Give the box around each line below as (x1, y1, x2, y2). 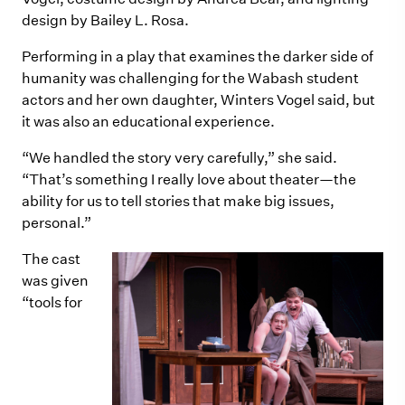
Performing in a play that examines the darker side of (22, 48, 373, 65)
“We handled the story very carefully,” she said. (22, 149, 337, 166)
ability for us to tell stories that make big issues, (22, 193, 334, 210)
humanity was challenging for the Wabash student (22, 70, 359, 87)
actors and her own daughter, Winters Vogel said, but (22, 91, 375, 108)
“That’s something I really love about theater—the (22, 171, 356, 188)
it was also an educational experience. (22, 113, 275, 130)
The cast (22, 250, 80, 268)
